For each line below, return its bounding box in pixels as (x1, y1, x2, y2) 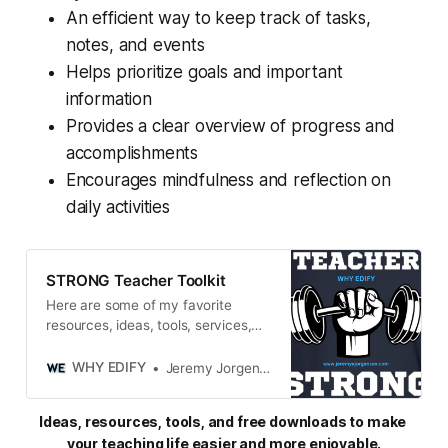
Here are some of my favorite (46, 296, 232, 313)
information (65, 89, 152, 110)
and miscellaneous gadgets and (46, 336, 245, 353)
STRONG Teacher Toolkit (46, 270, 226, 290)
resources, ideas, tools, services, (46, 316, 252, 333)
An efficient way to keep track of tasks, (65, 8, 371, 29)
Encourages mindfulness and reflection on (65, 170, 391, 191)
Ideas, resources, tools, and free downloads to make (38, 413, 407, 431)
